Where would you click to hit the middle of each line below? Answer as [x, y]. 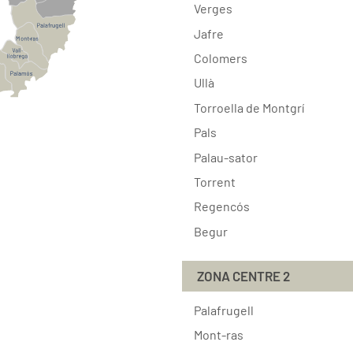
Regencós [221, 206]
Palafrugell [223, 310]
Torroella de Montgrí [249, 107]
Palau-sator [225, 157]
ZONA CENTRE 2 [243, 276]
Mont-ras [218, 334]
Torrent [214, 181]
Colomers [220, 58]
